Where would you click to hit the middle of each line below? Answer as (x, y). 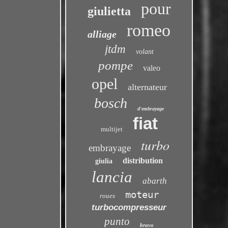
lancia (112, 177)
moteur (142, 194)
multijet (111, 129)
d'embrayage (151, 109)
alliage (102, 34)
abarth (154, 181)
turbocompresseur (129, 207)
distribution (143, 161)
